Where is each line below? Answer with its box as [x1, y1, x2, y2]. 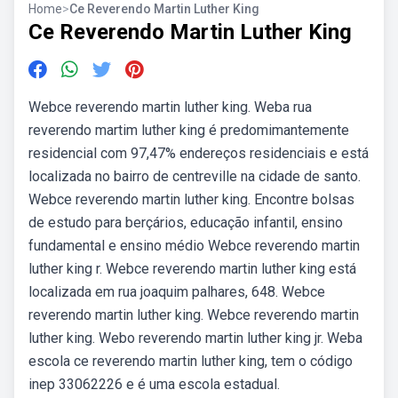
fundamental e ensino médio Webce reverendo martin [28, 237, 360, 254]
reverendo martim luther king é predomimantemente [28, 122, 349, 139]
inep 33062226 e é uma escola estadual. [28, 376, 280, 393]
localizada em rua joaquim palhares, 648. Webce [28, 283, 325, 300]
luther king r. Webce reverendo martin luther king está [28, 260, 356, 277]
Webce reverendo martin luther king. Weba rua [28, 99, 312, 115]
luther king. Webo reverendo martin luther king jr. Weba [28, 330, 362, 346]
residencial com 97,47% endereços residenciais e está [28, 145, 369, 162]
